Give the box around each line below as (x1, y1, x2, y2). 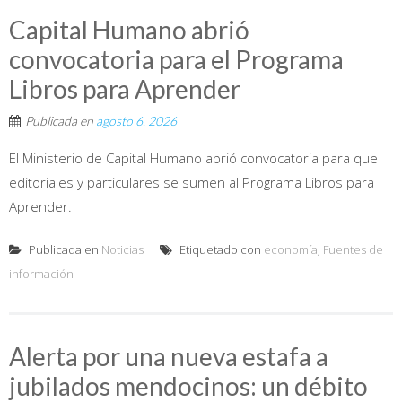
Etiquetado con (177, 240, 264, 258)
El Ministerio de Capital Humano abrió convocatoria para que (9, 148, 378, 167)
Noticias (101, 240, 144, 258)
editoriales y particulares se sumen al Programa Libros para (9, 172, 374, 191)
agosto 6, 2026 (96, 112, 177, 128)
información (9, 265, 74, 282)
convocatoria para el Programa (9, 43, 344, 74)
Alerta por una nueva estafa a (9, 340, 328, 371)
